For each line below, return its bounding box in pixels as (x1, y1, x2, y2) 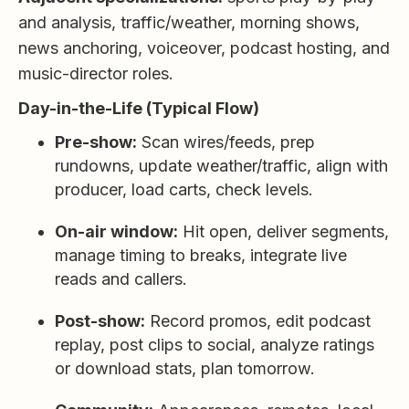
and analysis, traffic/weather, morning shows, (18, 13, 360, 32)
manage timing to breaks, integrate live (55, 246, 347, 265)
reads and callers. (55, 269, 187, 288)
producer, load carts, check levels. (55, 180, 313, 199)
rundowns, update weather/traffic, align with (55, 156, 388, 175)
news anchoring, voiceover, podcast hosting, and (18, 38, 390, 58)
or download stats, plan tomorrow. (55, 359, 315, 378)
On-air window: (55, 222, 178, 241)
